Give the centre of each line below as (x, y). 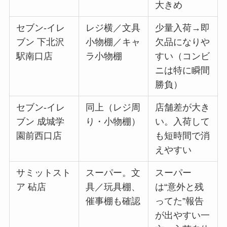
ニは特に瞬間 (183, 70)
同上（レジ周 (113, 107)
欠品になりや (183, 42)
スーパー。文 (113, 173)
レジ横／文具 (113, 28)
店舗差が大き (183, 107)
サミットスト (44, 173)
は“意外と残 (180, 187)
